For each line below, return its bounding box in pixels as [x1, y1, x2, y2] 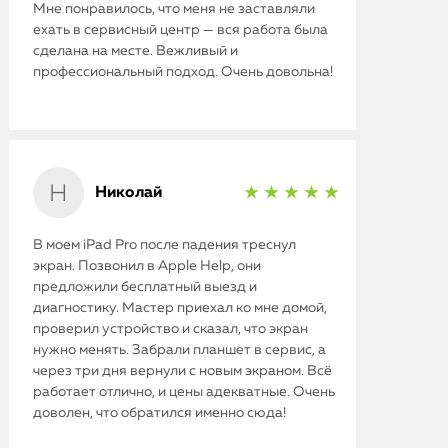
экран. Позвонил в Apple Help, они [33, 258, 262, 273]
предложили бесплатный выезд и [33, 279, 258, 294]
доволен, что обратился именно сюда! [33, 405, 287, 420]
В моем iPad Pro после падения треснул [33, 237, 297, 252]
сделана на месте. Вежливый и [33, 43, 239, 58]
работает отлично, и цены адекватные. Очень [33, 384, 336, 399]
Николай [95, 184, 163, 201]
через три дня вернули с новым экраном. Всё [33, 363, 333, 378]
